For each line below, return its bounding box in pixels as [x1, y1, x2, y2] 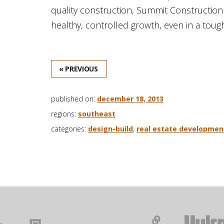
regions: [51, 108, 78, 118]
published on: [51, 93, 97, 103]
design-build [88, 123, 133, 133]
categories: [51, 123, 88, 133]
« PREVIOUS [59, 63, 98, 73]
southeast [78, 108, 115, 118]
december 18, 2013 [97, 93, 163, 103]
